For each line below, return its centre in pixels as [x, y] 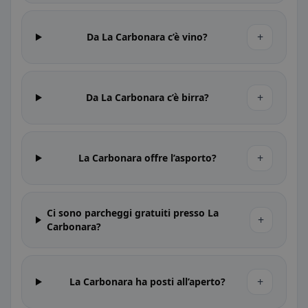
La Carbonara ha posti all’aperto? [147, 282]
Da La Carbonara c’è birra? [147, 97]
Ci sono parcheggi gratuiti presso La [132, 213]
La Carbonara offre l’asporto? [147, 158]
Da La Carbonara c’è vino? [147, 37]
